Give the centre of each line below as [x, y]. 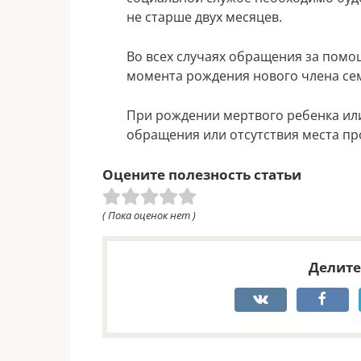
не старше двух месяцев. [204, 17]
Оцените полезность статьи [202, 174]
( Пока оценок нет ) [149, 215]
